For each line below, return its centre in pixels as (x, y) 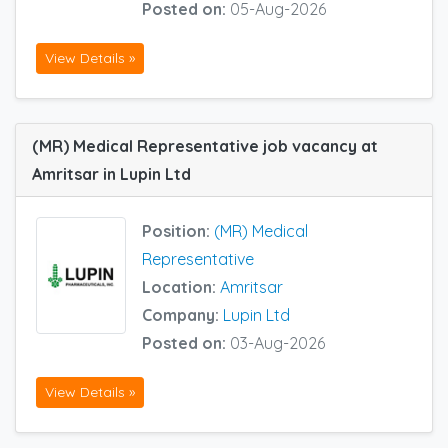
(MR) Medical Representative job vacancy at (205, 145)
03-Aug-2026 (277, 342)
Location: (181, 286)
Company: (182, 314)
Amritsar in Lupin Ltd (111, 173)
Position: (178, 230)
